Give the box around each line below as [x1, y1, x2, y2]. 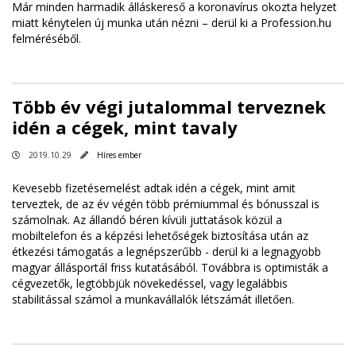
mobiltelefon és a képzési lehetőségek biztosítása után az [12, 228, 308, 244]
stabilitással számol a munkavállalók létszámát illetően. [12, 292, 294, 308]
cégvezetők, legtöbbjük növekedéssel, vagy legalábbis [12, 276, 288, 292]
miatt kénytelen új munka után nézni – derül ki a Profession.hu [12, 15, 331, 31]
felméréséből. [12, 31, 81, 47]
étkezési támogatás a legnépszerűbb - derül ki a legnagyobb [12, 244, 321, 260]
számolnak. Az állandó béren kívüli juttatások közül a [12, 212, 282, 228]
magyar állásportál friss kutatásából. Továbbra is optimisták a [12, 260, 328, 276]
